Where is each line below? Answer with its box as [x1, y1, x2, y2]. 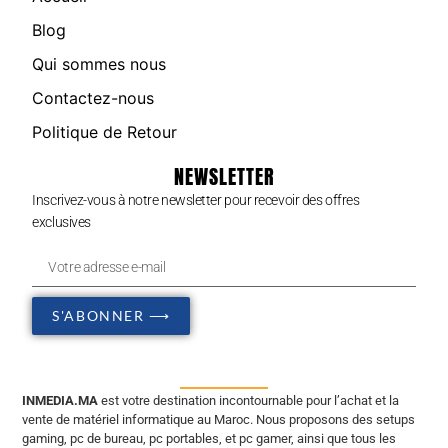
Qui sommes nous [32, 53, 167, 74]
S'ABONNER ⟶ [52, 307, 171, 324]
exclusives [32, 213, 91, 230]
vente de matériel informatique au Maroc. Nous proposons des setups [22, 412, 416, 428]
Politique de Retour [32, 121, 178, 142]
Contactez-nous [32, 87, 155, 108]
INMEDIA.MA [22, 393, 99, 409]
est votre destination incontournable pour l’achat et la [98, 393, 400, 409]
